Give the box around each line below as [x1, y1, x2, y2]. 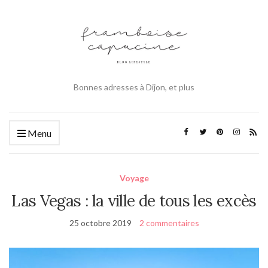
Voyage [119, 172, 149, 183]
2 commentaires [139, 217, 199, 228]
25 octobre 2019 [69, 217, 132, 228]
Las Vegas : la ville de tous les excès [11, 190, 257, 211]
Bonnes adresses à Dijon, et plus [74, 81, 194, 92]
